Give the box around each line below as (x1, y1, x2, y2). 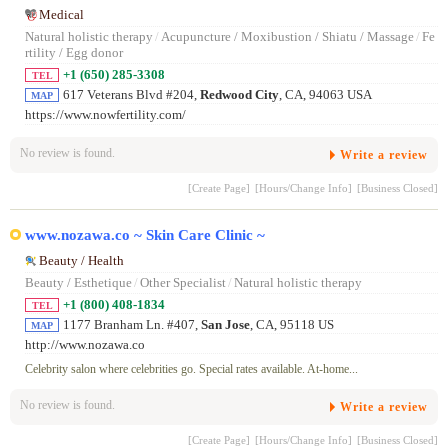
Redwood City (200, 88, 279, 103)
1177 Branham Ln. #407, (63, 317, 201, 332)
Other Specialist (140, 275, 226, 290)
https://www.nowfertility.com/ (25, 108, 186, 123)
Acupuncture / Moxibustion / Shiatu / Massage (161, 30, 414, 45)
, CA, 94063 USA (279, 88, 372, 103)
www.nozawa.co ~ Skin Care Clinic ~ (25, 225, 265, 243)
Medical (39, 8, 84, 23)
